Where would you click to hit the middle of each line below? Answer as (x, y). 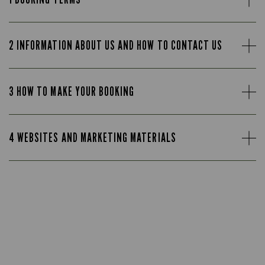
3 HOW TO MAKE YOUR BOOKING (72, 91)
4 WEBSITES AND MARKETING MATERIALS (93, 138)
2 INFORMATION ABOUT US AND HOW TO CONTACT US (116, 45)
